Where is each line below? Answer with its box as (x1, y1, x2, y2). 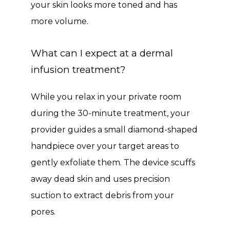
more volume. (31, 16, 88, 26)
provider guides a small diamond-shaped (31, 125, 198, 135)
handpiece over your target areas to (31, 141, 179, 151)
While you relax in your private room (31, 92, 181, 102)
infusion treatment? (31, 64, 125, 75)
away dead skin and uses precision (31, 174, 170, 184)
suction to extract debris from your (31, 190, 174, 200)
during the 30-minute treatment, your (31, 108, 190, 118)
